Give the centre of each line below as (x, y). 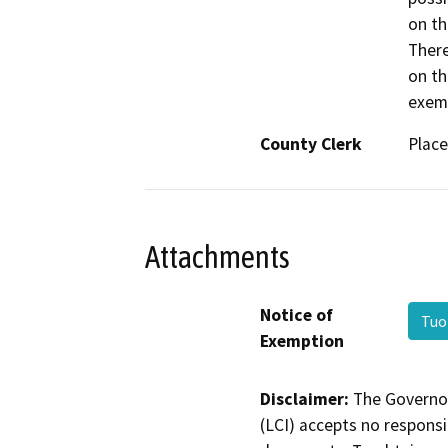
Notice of (296, 314)
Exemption (302, 340)
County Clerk (311, 144)
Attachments (217, 256)
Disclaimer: (304, 398)
